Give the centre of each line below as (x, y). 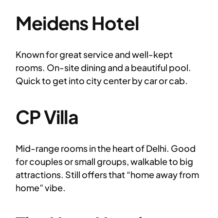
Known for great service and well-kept (94, 54)
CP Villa (47, 116)
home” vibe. (41, 188)
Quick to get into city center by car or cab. (102, 81)
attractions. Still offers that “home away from (107, 175)
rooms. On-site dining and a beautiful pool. (103, 68)
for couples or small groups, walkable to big (104, 162)
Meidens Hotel (77, 23)
